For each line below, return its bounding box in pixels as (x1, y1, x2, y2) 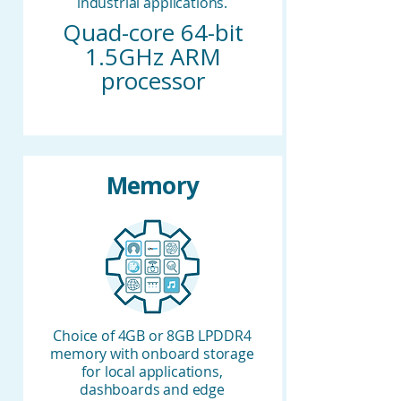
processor (100, 64, 205, 98)
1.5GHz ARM (84, 40, 221, 73)
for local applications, (81, 362, 223, 382)
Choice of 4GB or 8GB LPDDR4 (53, 326, 252, 346)
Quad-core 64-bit (62, 16, 243, 49)
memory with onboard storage (50, 344, 254, 364)
